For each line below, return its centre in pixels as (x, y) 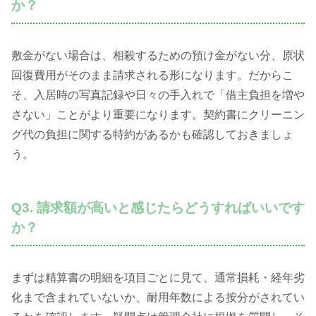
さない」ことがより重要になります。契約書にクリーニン (158, 115)
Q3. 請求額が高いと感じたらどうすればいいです (158, 208)
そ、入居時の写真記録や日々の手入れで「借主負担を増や (158, 95)
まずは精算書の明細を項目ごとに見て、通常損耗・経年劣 (158, 277)
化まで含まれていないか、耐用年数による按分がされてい (158, 297)
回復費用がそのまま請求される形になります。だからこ (152, 75)
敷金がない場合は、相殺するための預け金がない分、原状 (158, 56)
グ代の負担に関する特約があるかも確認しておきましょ (152, 135)
